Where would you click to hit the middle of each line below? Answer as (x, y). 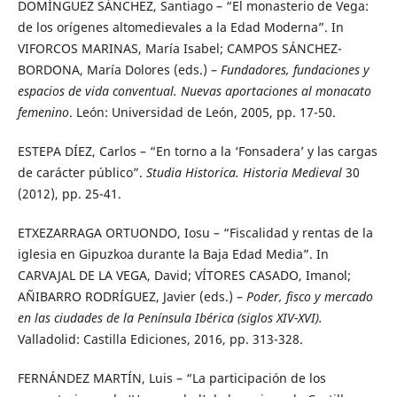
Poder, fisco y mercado (309, 297)
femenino (43, 113)
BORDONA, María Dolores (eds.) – (119, 70)
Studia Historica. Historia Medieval (244, 173)
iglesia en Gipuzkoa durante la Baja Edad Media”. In (173, 254)
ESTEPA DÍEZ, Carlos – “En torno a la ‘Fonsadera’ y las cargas (197, 152)
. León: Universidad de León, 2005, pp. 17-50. (202, 113)
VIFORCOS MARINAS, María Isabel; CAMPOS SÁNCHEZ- (179, 49)
